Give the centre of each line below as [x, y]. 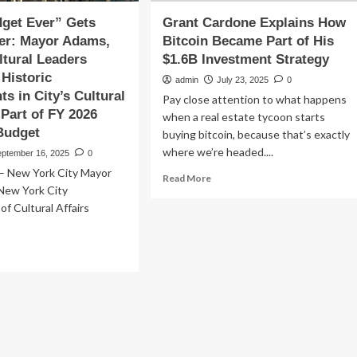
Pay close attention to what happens [254, 99]
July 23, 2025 [242, 80]
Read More [186, 178]
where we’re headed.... [218, 152]
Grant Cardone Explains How [254, 23]
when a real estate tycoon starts [243, 117]
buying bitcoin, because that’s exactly [256, 134]
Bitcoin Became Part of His [248, 41]
